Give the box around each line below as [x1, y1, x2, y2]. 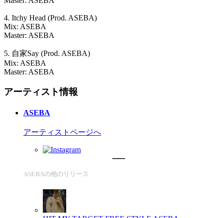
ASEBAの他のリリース [23, 170, 89, 178]
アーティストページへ [23, 128, 101, 137]
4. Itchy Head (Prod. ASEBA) [4, 13, 97, 22]
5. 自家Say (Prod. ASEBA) [4, 49, 90, 57]
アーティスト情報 [4, 86, 78, 97]
